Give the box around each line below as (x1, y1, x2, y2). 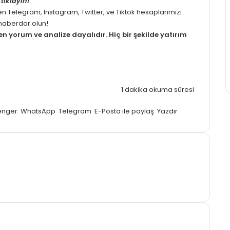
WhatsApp (21, 106, 55, 116)
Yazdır (157, 106, 178, 116)
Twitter (81, 7, 103, 17)
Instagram (44, 7, 78, 17)
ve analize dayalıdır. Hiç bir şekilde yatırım (32, 29, 187, 40)
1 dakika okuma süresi (120, 84, 194, 94)
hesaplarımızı (135, 7, 182, 17)
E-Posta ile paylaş (94, 106, 154, 116)
